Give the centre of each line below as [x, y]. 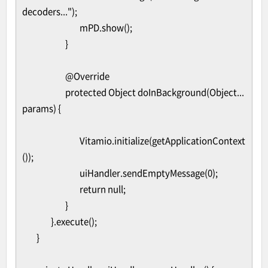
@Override [87, 76]
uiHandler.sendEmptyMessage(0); [149, 173]
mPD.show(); [106, 28]
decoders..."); [50, 11]
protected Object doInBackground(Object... [155, 92]
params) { [42, 108]
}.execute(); [74, 221]
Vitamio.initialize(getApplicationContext [162, 141]
